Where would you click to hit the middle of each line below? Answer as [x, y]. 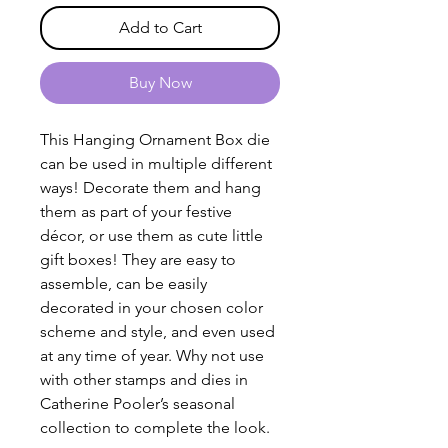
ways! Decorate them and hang [150, 188]
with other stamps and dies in [144, 380]
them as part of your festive [136, 212]
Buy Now [160, 83]
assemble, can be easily [123, 284]
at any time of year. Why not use [152, 356]
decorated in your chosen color [151, 308]
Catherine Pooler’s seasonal [137, 404]
